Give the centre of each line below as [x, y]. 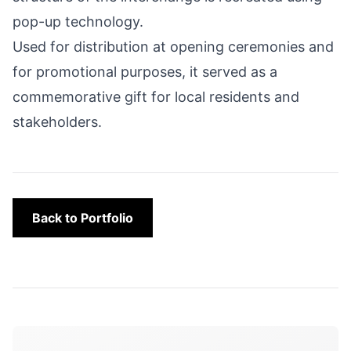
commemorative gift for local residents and [156, 97]
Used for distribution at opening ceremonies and [173, 47]
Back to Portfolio [83, 218]
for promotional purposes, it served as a [145, 72]
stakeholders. [57, 122]
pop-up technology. [78, 22]
